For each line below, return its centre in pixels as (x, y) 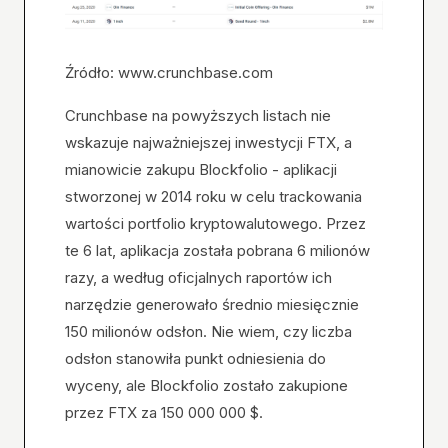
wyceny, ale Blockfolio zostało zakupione (206, 385)
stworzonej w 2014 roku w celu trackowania (213, 196)
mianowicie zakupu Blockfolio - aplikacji (201, 169)
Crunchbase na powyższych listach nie (198, 115)
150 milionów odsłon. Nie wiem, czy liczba (208, 331)
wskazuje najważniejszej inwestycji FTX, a (208, 142)
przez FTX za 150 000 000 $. (164, 412)
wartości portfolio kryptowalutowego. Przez (215, 223)
